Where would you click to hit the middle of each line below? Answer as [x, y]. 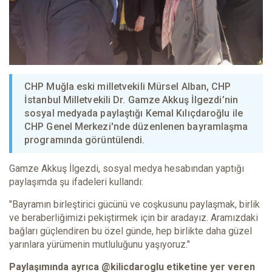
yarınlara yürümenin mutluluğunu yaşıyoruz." [100, 244]
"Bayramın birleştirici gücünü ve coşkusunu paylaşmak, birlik [134, 204]
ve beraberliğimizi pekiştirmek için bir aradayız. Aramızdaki [134, 217]
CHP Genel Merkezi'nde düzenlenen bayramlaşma [136, 126]
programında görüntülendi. [85, 140]
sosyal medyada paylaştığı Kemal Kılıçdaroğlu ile [134, 113]
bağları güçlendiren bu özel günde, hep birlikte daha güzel [131, 231]
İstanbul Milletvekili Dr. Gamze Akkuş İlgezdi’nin [131, 100]
